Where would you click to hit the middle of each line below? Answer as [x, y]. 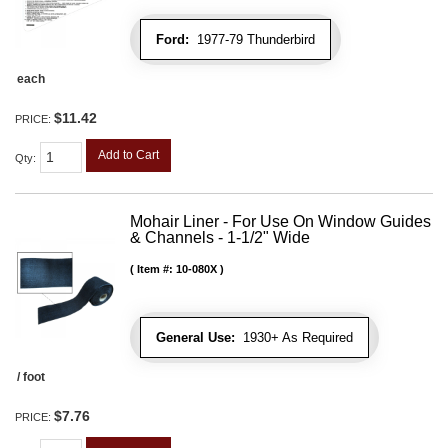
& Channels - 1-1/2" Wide [220, 237]
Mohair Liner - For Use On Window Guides [280, 221]
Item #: [156, 268]
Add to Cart [128, 154]
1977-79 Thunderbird [252, 39]
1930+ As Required [294, 337]
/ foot [31, 376]
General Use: [195, 337]
